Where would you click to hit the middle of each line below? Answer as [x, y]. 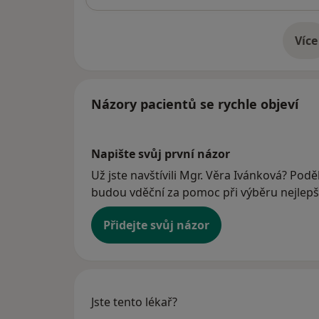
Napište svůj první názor [161, 154]
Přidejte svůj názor [156, 225]
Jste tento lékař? [134, 302]
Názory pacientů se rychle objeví [195, 104]
